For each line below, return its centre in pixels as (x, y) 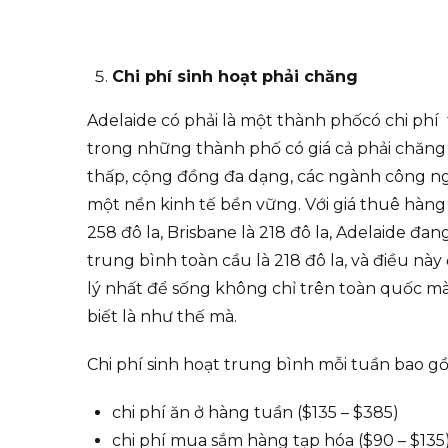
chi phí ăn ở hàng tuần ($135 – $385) (255, 413)
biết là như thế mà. (162, 317)
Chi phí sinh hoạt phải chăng (235, 77)
